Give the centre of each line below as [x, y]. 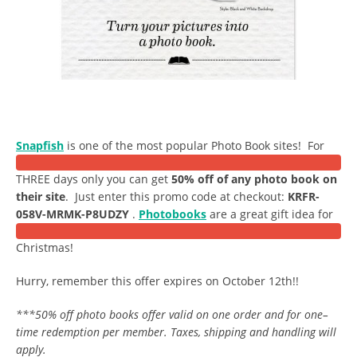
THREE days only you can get [94, 179]
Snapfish [40, 145]
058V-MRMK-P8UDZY [73, 214]
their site [41, 196]
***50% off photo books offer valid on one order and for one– [172, 314]
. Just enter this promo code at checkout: [177, 196]
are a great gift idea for [271, 214]
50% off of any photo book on [254, 179]
